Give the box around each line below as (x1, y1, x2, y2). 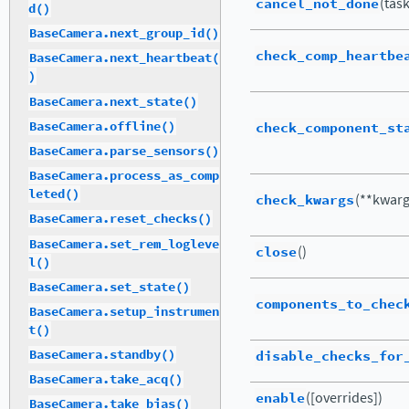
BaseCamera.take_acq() (29, 371, 183, 389)
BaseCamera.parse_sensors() (29, 142, 219, 160)
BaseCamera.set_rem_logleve (29, 235, 219, 253)
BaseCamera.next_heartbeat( (29, 49, 219, 68)
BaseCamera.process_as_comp (29, 167, 219, 185)
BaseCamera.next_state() (29, 92, 197, 110)
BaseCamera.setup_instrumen (29, 302, 219, 320)
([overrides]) (306, 388, 383, 407)
